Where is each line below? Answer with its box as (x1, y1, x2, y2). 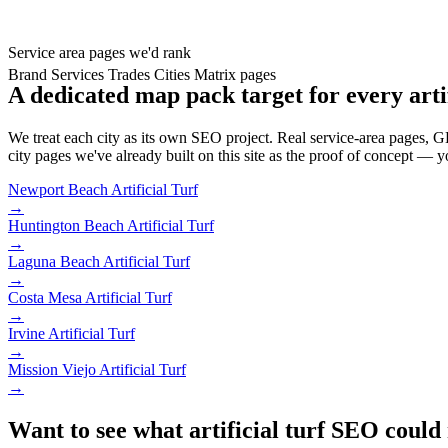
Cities (154, 66, 190, 84)
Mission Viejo (8, 361, 96, 379)
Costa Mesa (8, 289, 82, 307)
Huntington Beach (8, 217, 124, 235)
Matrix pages (194, 66, 276, 84)
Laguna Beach (8, 253, 100, 271)
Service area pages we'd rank (8, 44, 191, 62)
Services (51, 66, 104, 84)
